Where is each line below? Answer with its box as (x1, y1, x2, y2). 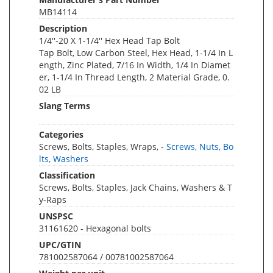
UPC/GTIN (39, 238, 81, 250)
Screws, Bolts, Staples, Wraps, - (39, 140, 166, 152)
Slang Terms (39, 99, 90, 112)
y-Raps (39, 193, 66, 205)
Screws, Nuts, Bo (166, 140, 233, 152)
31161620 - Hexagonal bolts (39, 222, 151, 234)
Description (39, 22, 87, 34)
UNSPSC (39, 210, 73, 222)
